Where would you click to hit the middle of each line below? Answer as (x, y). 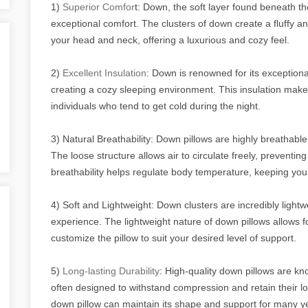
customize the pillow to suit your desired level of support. (174, 238)
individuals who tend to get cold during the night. (156, 106)
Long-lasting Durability (111, 271)
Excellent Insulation (104, 73)
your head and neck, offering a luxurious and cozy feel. (170, 40)
